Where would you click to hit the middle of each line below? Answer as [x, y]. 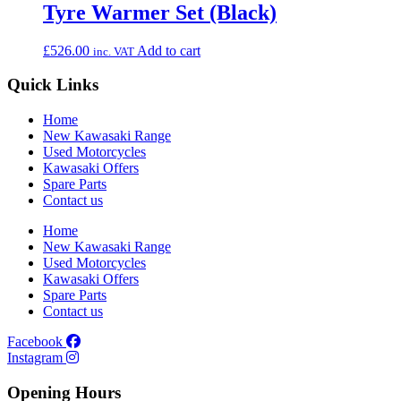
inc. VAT [114, 51]
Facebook [35, 342]
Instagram [35, 358]
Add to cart [169, 50]
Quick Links [53, 85]
